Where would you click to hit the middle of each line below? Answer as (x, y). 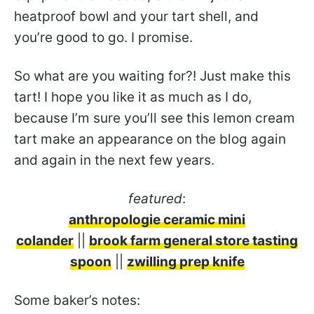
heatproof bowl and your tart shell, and (136, 16)
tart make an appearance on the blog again (150, 139)
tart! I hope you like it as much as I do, (133, 97)
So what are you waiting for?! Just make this (152, 76)
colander (45, 240)
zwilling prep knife (185, 261)
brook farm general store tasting (193, 240)
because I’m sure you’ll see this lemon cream (155, 118)
